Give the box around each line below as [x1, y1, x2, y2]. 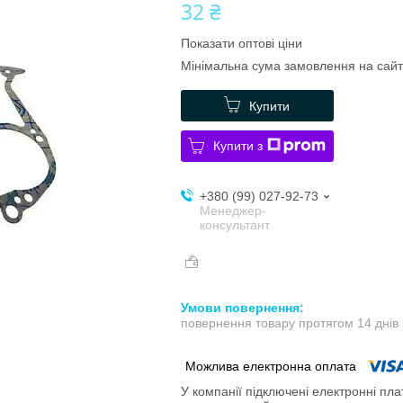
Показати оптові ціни [180, 35, 302, 50]
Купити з [213, 138, 264, 153]
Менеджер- [199, 202, 266, 218]
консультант [199, 217, 270, 232]
